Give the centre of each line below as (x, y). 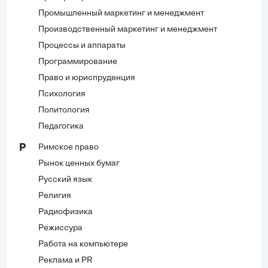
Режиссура (60, 228)
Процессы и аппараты (82, 45)
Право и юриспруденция (87, 78)
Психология (62, 94)
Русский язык (65, 179)
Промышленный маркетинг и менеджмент (121, 13)
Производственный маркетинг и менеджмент (128, 29)
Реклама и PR (66, 260)
